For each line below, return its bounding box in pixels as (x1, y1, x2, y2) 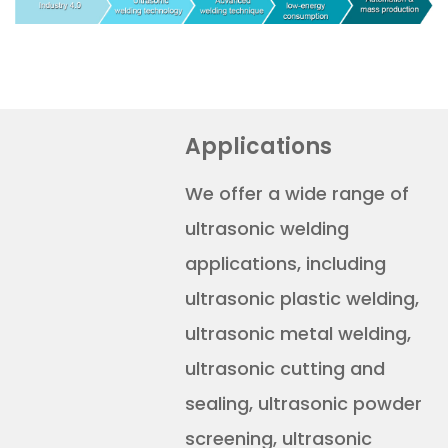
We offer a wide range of (185, 180, 410, 206)
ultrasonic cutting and (185, 355, 386, 381)
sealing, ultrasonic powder (185, 390, 423, 416)
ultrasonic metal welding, (185, 320, 412, 346)
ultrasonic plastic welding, (185, 285, 420, 311)
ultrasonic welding (185, 215, 350, 241)
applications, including (185, 250, 387, 276)
